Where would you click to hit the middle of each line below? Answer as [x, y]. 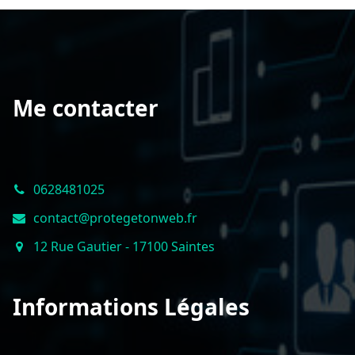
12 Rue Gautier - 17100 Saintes [124, 246]
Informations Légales [131, 307]
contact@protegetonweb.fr [115, 218]
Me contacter [86, 108]
